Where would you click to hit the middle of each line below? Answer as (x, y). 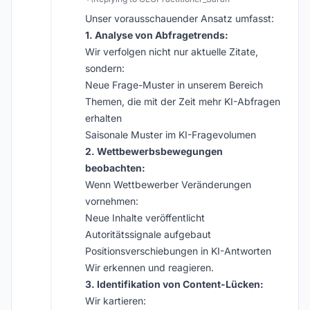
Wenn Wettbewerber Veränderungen (168, 184)
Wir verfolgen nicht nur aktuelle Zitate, (172, 52)
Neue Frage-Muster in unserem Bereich (174, 85)
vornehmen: (112, 201)
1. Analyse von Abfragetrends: (157, 35)
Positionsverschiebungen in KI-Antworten (178, 251)
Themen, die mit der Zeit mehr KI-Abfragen (183, 101)
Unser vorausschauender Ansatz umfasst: (180, 18)
